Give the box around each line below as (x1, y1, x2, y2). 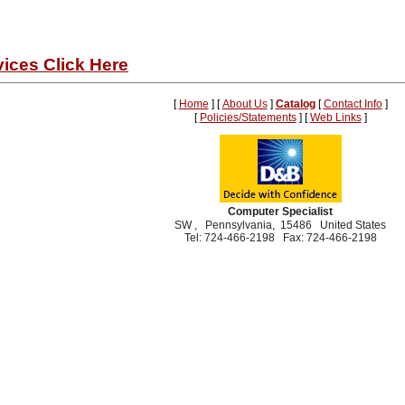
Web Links (309, 111, 362, 124)
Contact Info (323, 98, 382, 110)
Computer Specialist (228, 205, 333, 218)
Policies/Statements (199, 111, 297, 124)
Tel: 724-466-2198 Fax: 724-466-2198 (184, 231, 377, 244)
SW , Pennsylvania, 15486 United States (174, 219, 386, 231)
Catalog (275, 98, 316, 110)
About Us (221, 98, 268, 110)
